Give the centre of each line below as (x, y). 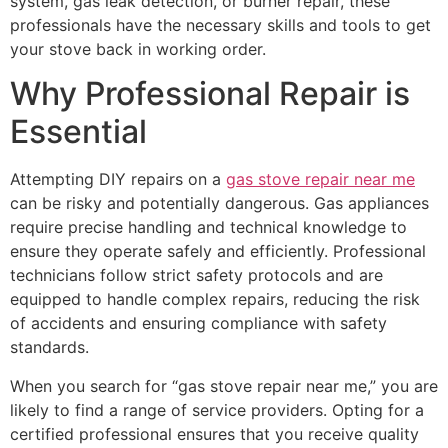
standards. (49, 347)
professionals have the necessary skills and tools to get (220, 24)
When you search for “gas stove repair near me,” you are (224, 385)
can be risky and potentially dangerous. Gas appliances (219, 203)
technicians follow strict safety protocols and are (196, 275)
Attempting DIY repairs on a (118, 179)
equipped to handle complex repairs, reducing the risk (215, 299)
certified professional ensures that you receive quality (214, 433)
